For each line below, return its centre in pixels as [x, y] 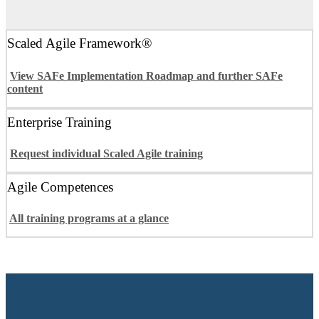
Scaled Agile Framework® [79, 43]
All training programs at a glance [89, 218]
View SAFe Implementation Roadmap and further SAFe [146, 75]
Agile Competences [60, 187]
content [25, 88]
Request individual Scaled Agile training [106, 153]
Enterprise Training [59, 122]
